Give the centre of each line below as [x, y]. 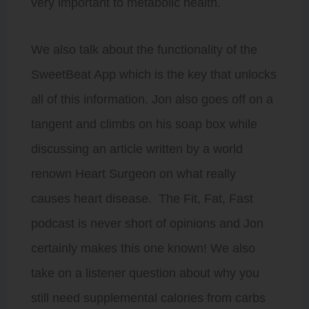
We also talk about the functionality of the [144, 49]
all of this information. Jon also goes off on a [152, 99]
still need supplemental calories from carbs [148, 298]
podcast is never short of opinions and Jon [147, 223]
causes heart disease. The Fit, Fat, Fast [142, 198]
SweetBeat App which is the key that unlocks [153, 74]
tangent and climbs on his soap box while [144, 124]
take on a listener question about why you [145, 273]
